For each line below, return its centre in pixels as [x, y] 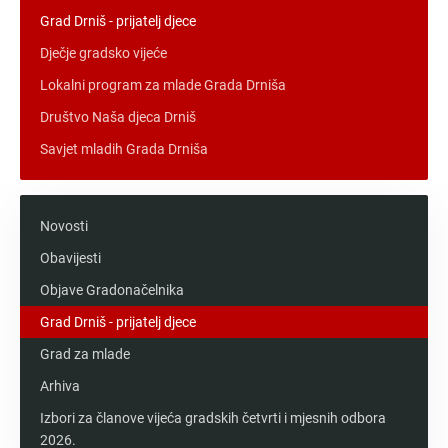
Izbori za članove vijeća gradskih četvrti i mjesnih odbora [213, 417]
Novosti [64, 225]
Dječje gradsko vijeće [103, 52]
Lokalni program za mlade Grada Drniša [163, 84]
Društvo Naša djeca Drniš [118, 116]
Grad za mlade [85, 353]
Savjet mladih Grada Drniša [124, 148]
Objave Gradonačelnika [112, 289]
